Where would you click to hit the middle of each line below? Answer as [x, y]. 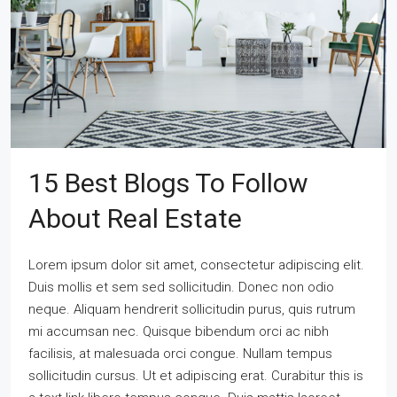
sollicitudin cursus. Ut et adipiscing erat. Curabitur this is [196, 375]
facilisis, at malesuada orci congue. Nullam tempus [180, 353]
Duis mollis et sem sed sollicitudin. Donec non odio [181, 287]
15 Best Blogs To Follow [168, 183]
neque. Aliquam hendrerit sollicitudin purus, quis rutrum [192, 309]
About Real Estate [135, 218]
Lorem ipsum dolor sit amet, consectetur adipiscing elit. [196, 265]
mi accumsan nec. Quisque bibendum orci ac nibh [179, 331]
